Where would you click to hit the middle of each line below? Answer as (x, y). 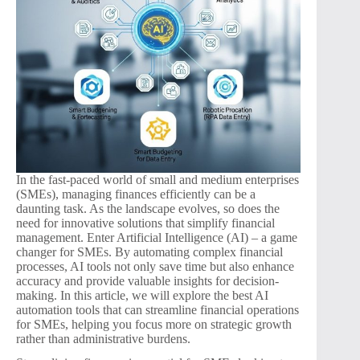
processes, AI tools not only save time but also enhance (155, 266)
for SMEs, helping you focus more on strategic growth (154, 324)
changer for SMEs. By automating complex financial (149, 252)
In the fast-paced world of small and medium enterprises (157, 179)
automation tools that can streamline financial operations (157, 309)
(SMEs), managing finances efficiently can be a (136, 194)
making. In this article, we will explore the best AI (142, 295)
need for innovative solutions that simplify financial (145, 223)
